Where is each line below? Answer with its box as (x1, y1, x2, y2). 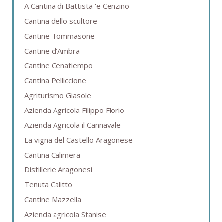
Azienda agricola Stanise (24, 209, 106, 219)
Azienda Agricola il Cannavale (24, 119, 121, 130)
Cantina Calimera (24, 149, 80, 160)
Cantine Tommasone (24, 30, 95, 41)
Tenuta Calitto (24, 179, 72, 189)
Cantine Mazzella (24, 194, 81, 204)
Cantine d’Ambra (24, 45, 80, 55)
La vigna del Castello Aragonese (24, 134, 133, 145)
